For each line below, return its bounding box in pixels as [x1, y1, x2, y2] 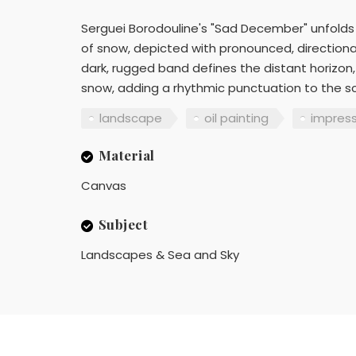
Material [98, 146, 155, 164]
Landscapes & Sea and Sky [81, 246, 239, 264]
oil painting [204, 109, 269, 126]
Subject [98, 215, 148, 234]
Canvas [81, 177, 126, 195]
